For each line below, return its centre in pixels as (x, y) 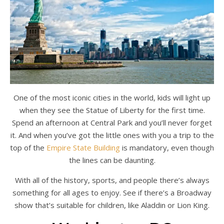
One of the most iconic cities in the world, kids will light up (112, 98)
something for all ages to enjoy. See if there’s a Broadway (112, 193)
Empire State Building (83, 148)
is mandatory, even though (167, 148)
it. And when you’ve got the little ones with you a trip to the (112, 135)
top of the (28, 148)
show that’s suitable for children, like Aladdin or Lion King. (112, 205)
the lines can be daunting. (112, 160)
